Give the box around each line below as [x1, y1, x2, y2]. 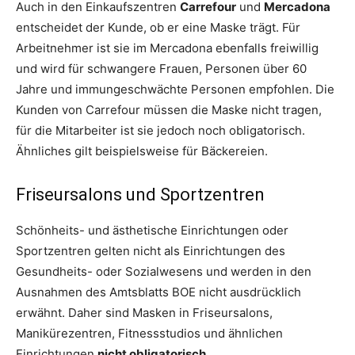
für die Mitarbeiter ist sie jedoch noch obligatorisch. [16, 123, 305, 139]
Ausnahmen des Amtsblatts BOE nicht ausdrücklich [16, 284, 301, 300]
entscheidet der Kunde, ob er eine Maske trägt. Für [16, 20, 300, 36]
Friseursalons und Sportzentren [16, 185, 265, 205]
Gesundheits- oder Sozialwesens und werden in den [16, 264, 311, 280]
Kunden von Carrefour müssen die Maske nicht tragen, [16, 102, 322, 118]
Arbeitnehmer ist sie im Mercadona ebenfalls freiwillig [16, 40, 319, 56]
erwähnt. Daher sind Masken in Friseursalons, [16, 305, 273, 321]
